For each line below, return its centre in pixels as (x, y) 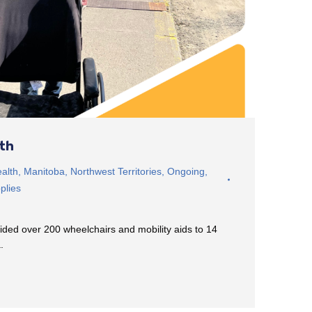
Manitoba (44, 171)
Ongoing (186, 171)
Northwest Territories (116, 171)
